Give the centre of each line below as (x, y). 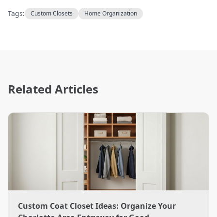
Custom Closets (52, 13)
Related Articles (53, 89)
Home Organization (111, 13)
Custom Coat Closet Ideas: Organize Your (97, 206)
